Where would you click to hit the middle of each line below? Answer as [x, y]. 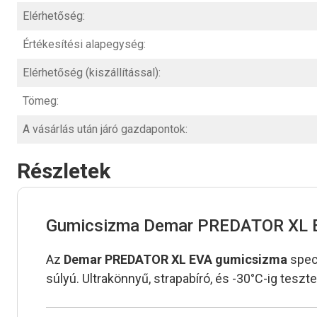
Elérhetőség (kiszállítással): [92, 73]
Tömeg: [41, 101]
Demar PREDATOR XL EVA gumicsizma [175, 260]
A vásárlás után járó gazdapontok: [105, 129]
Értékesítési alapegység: [84, 45]
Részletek [64, 171]
